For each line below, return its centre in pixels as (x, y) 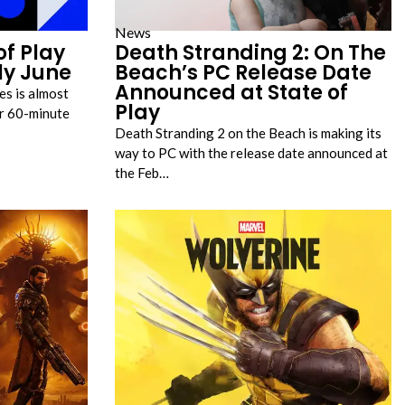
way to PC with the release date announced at (251, 153)
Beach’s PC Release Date (243, 73)
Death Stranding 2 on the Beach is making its (248, 133)
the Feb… (142, 173)
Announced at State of (231, 93)
